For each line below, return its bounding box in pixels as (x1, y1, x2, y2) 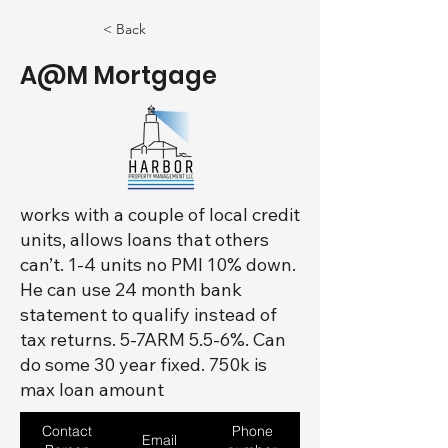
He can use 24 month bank (20, 278, 242, 301)
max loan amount (20, 378, 164, 401)
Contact (42, 421, 92, 440)
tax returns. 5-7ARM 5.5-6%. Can (20, 328, 286, 351)
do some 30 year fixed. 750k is (20, 353, 267, 376)
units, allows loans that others (20, 228, 269, 251)
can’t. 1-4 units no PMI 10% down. (20, 253, 296, 276)
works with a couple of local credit (20, 203, 300, 226)
